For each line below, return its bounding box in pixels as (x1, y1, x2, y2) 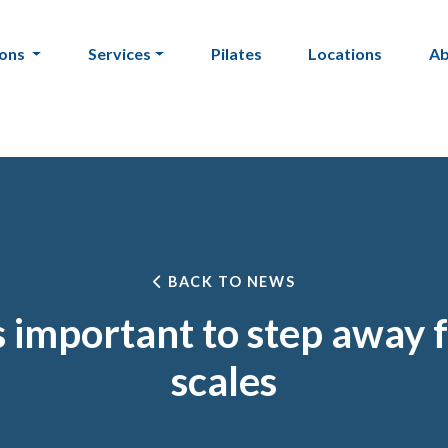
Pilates (210, 44, 262, 64)
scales (171, 356, 277, 405)
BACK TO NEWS (163, 272, 296, 290)
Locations (308, 44, 383, 64)
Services (87, 44, 151, 64)
